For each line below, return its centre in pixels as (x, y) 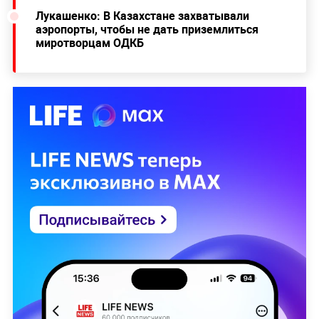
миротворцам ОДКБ (89, 42)
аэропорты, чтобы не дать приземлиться (147, 29)
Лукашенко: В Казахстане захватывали (142, 15)
